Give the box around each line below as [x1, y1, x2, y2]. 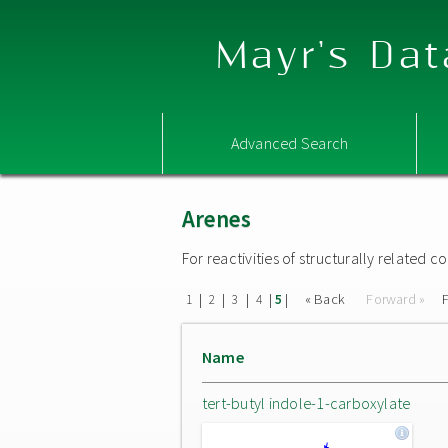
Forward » [366, 290, 426, 308]
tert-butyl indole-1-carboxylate [202, 393, 411, 413]
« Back [304, 290, 349, 308]
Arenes [182, 204, 251, 233]
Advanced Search [230, 133, 349, 153]
